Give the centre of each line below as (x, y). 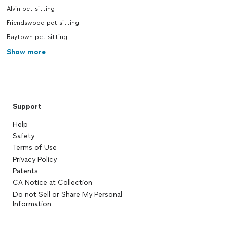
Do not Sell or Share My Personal (67, 194)
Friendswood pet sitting (43, 23)
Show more (26, 52)
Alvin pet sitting (30, 9)
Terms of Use (34, 148)
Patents (25, 171)
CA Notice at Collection (52, 183)
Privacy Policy (34, 159)
